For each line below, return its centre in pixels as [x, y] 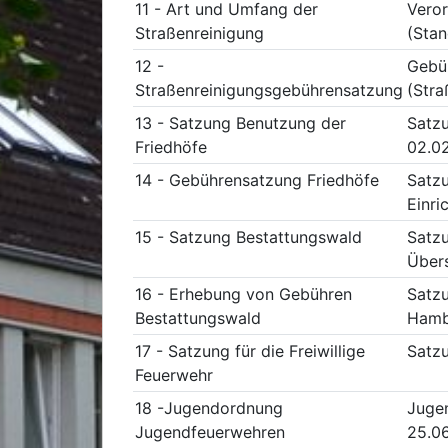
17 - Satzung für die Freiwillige [250, 351]
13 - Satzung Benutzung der [240, 123]
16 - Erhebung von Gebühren [243, 294]
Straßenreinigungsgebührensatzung [269, 90]
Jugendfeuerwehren [210, 432]
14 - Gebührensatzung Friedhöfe [257, 180]
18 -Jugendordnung [209, 408]
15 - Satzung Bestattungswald [248, 237]
